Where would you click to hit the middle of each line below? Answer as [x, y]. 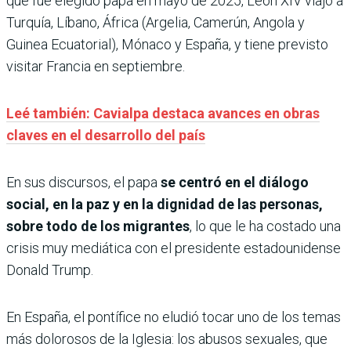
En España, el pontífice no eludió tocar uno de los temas [174, 317]
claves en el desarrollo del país [106, 135]
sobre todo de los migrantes [98, 226]
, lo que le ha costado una [265, 226]
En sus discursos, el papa [83, 182]
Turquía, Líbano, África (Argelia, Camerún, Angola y [156, 22]
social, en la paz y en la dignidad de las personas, [165, 204]
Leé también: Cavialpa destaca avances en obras [163, 113]
